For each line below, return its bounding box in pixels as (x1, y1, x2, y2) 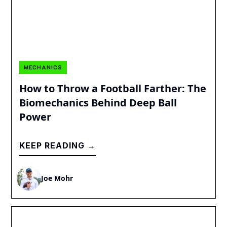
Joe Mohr (41, 173, 73, 183)
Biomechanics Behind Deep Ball (19, 95, 177, 109)
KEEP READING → (19, 140, 96, 150)
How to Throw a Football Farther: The (19, 81, 207, 95)
